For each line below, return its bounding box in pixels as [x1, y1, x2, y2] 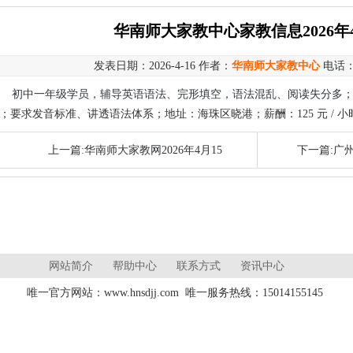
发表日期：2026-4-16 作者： [94, 60, 232, 72]
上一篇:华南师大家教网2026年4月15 [47, 144, 222, 156]
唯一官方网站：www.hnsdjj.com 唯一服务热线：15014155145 [27, 287, 326, 299]
